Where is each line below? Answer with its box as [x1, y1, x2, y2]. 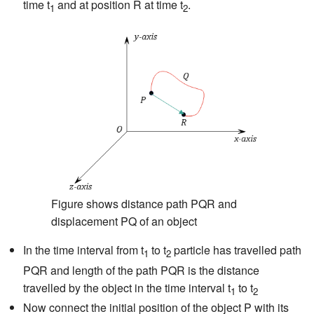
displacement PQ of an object [50, 213, 197, 230]
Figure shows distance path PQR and [50, 196, 237, 212]
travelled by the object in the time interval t [22, 279, 231, 296]
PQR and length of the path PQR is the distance [22, 261, 259, 278]
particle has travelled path [170, 242, 301, 259]
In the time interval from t [22, 242, 144, 259]
